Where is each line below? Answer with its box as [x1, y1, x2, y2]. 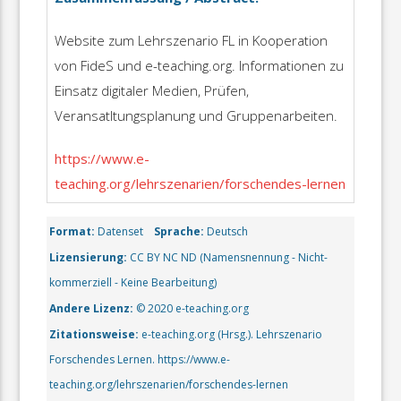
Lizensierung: [49, 249, 128, 265]
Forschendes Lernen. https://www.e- [49, 351, 231, 367]
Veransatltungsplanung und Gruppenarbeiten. [54, 106, 337, 124]
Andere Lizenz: [49, 300, 134, 316]
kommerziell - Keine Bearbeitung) [49, 274, 218, 290]
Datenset [95, 223, 144, 239]
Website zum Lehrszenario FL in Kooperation [54, 30, 328, 49]
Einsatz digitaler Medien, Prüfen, [54, 81, 249, 99]
